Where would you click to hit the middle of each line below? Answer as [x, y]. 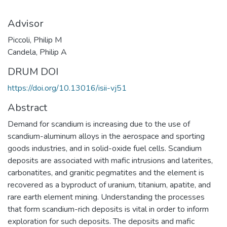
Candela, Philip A [37, 52]
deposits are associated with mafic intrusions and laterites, [110, 160]
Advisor [26, 23]
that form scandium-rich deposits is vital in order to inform [108, 209]
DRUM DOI [33, 71]
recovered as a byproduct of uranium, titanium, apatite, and [109, 185]
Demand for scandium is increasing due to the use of [99, 124]
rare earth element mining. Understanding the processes [106, 197]
